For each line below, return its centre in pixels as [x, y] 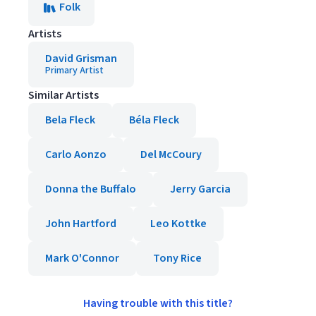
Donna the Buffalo [91, 189]
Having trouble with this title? [158, 303]
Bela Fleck [70, 120]
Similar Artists [63, 95]
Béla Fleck [154, 120]
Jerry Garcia [200, 189]
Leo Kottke [178, 224]
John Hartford [81, 224]
